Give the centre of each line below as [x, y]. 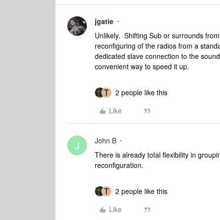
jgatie [104, 21]
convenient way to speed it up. [142, 66]
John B [106, 140]
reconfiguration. [120, 165]
